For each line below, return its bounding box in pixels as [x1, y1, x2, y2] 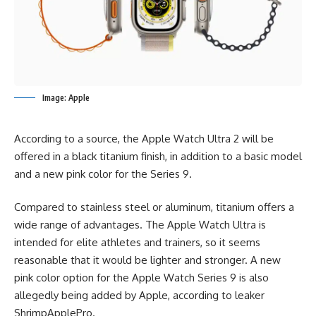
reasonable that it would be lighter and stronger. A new [14, 253, 281, 267]
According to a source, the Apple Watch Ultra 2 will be [14, 131, 274, 145]
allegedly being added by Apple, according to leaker [14, 288, 265, 303]
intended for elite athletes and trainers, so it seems [14, 236, 260, 250]
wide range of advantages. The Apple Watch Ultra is [14, 218, 266, 232]
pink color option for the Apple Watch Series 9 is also [14, 271, 269, 285]
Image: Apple [42, 92, 90, 103]
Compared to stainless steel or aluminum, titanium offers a [14, 200, 294, 214]
